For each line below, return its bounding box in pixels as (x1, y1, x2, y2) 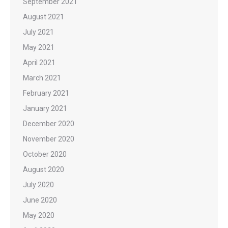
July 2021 (23, 28, 54, 36)
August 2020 (23, 165, 64, 174)
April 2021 (23, 59, 55, 67)
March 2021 (23, 74, 61, 82)
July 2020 (23, 181, 54, 189)
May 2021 (23, 43, 54, 51)
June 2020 (23, 196, 57, 204)
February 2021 (23, 89, 69, 97)
